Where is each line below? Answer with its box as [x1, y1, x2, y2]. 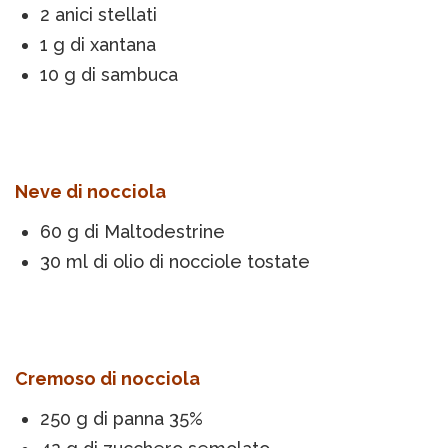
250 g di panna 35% [40, 408, 203, 430]
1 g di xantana [40, 34, 156, 56]
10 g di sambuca [40, 64, 178, 86]
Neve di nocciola [15, 181, 166, 203]
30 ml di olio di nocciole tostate [40, 251, 310, 273]
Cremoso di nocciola [15, 368, 200, 390]
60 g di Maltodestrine [40, 221, 225, 243]
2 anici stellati [40, 4, 157, 26]
